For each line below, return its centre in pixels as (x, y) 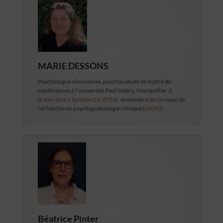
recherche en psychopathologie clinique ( (91, 109)
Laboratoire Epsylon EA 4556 (78, 100)
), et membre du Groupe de (150, 100)
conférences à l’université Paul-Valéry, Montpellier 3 (105, 91)
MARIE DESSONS (73, 66)
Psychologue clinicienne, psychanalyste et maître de (104, 82)
